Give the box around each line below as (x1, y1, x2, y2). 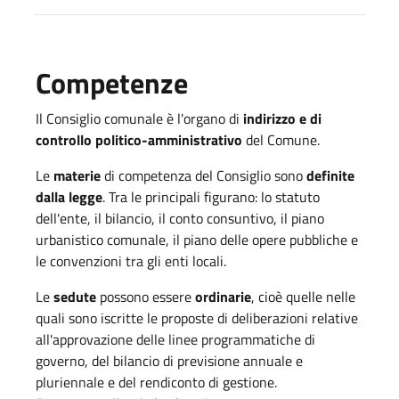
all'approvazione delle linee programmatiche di (36, 328, 315, 350)
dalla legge (36, 185, 102, 208)
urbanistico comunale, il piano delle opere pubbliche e (36, 228, 358, 250)
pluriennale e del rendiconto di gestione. (36, 370, 277, 393)
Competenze (36, 61, 188, 104)
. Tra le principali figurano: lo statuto (102, 185, 320, 208)
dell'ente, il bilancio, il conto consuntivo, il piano (36, 207, 324, 229)
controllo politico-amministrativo (36, 128, 242, 151)
